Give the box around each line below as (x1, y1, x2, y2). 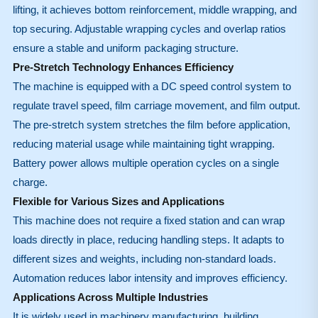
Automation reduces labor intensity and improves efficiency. (12, 271, 287, 284)
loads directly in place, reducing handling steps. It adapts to (12, 233, 284, 246)
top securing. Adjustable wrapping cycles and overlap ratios (12, 22, 286, 35)
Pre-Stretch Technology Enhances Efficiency (12, 60, 234, 73)
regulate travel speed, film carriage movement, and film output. (12, 99, 300, 111)
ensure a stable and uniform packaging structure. (12, 41, 238, 54)
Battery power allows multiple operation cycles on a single (12, 156, 279, 169)
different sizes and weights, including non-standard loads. (12, 252, 276, 265)
